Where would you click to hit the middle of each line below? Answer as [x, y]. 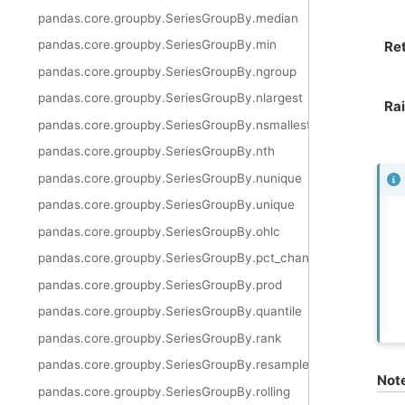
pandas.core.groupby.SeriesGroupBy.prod [160, 284]
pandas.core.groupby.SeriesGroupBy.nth [156, 151]
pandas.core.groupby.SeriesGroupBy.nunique [170, 178]
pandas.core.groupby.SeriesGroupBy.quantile [170, 311]
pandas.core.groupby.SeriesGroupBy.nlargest [170, 98]
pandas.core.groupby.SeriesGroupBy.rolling [164, 391]
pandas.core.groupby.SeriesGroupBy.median [168, 18]
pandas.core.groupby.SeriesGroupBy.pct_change [181, 258]
